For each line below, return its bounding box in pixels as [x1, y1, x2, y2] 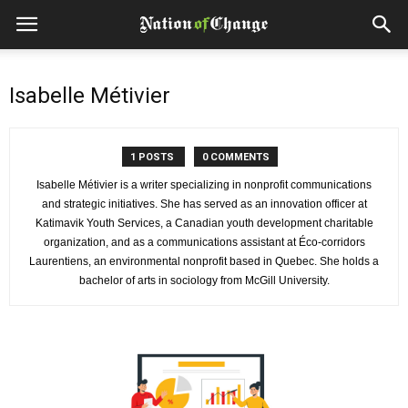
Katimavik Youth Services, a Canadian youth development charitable [35, 217, 373, 229]
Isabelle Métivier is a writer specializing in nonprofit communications [36, 178, 372, 191]
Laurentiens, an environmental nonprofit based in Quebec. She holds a [29, 255, 379, 268]
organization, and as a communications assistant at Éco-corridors [43, 236, 365, 249]
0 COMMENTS [201, 151, 270, 163]
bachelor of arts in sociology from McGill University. [78, 274, 330, 287]
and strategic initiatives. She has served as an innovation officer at [41, 198, 367, 210]
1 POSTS [129, 151, 177, 163]
